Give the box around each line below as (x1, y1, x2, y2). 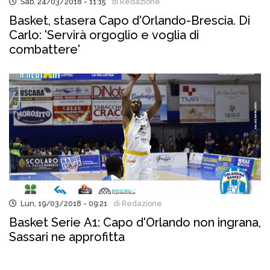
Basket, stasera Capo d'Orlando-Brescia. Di (9, 13, 250, 28)
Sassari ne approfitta (9, 230, 125, 244)
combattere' (9, 42, 80, 57)
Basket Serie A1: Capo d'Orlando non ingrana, (9, 215, 261, 230)
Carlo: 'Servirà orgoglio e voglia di (9, 28, 199, 42)
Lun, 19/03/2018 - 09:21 (17, 199, 107, 208)
